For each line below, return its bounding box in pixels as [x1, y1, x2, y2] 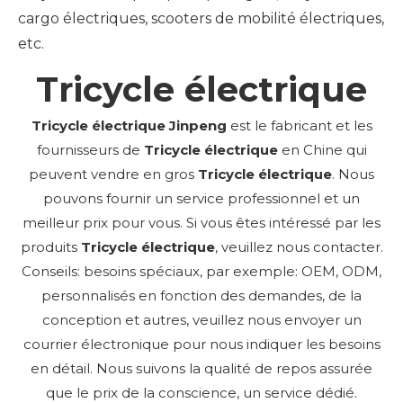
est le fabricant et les [226, 116, 372, 134]
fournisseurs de [36, 140, 144, 158]
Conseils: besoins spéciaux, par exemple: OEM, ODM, [22, 262, 381, 280]
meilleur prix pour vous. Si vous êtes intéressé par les [22, 213, 381, 231]
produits [20, 237, 81, 255]
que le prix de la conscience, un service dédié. [46, 383, 357, 401]
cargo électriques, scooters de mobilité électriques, [18, 9, 384, 27]
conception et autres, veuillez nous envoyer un [41, 310, 362, 328]
